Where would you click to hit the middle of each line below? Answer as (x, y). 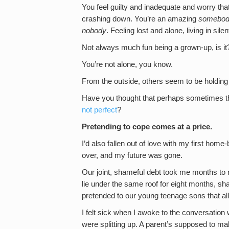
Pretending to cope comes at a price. (147, 127)
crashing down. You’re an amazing (140, 19)
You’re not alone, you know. (127, 64)
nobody (94, 30)
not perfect (99, 110)
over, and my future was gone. (132, 155)
